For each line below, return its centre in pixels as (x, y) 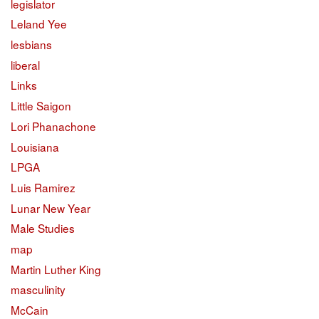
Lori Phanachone (53, 126)
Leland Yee (39, 24)
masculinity (38, 289)
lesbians (31, 45)
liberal (25, 64)
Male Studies (43, 228)
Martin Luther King (56, 269)
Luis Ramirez (43, 187)
